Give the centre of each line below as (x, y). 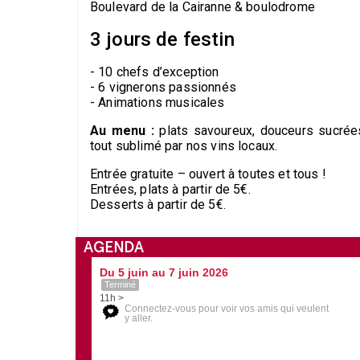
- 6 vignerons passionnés (163, 87)
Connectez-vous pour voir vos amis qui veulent (227, 308)
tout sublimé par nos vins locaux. (184, 145)
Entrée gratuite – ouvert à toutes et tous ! (208, 174)
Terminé (120, 284)
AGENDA (114, 246)
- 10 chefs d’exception (155, 72)
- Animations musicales (157, 102)
